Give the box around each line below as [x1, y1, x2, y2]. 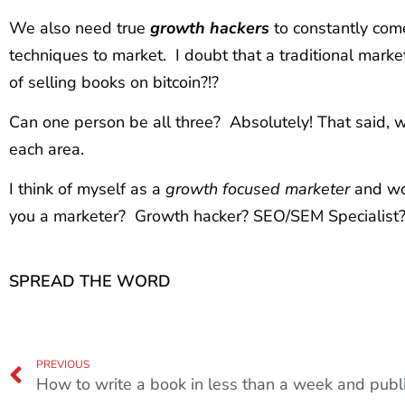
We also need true [9, 16, 150, 39]
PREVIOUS [36, 356, 89, 372]
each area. [9, 137, 84, 160]
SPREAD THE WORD [9, 269, 171, 292]
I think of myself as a [9, 178, 165, 201]
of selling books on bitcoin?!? [9, 71, 219, 93]
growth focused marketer [165, 178, 354, 201]
